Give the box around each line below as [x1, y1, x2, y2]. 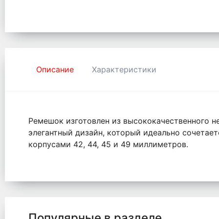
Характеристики [92, 65, 156, 75]
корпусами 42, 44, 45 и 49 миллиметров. [28, 139, 188, 150]
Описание [36, 65, 74, 75]
